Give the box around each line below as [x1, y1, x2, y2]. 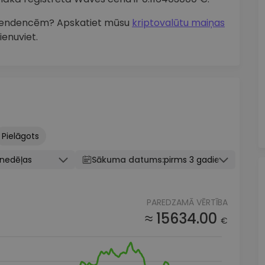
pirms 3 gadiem [164, 154, 229, 166]
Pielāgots [2, 130, 39, 142]
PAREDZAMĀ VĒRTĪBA [146, 196, 228, 208]
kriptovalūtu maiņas [132, 16, 225, 30]
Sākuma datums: [92, 154, 164, 166]
